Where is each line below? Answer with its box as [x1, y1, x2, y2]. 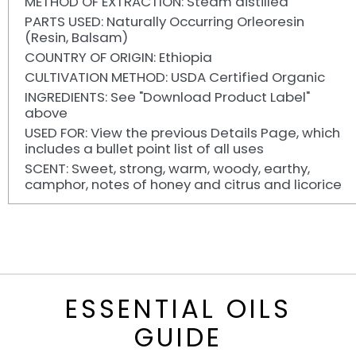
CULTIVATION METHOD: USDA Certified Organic [25, 68, 325, 87]
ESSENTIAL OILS [64, 291, 292, 327]
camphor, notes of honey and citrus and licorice [25, 175, 342, 195]
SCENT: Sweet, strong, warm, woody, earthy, [25, 159, 310, 179]
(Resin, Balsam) [25, 28, 128, 48]
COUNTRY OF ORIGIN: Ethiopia [25, 48, 212, 68]
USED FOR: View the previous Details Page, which [25, 123, 340, 143]
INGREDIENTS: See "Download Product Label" [25, 87, 310, 107]
